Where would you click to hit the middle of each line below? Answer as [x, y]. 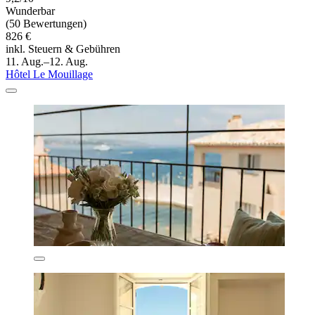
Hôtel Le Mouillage [49, 75]
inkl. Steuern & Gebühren [63, 49]
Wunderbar [30, 11]
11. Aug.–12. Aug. [47, 62]
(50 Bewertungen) [46, 24]
